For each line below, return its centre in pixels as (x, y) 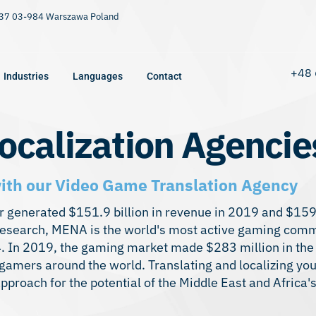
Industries (26, 76)
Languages (98, 76)
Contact (164, 76)
